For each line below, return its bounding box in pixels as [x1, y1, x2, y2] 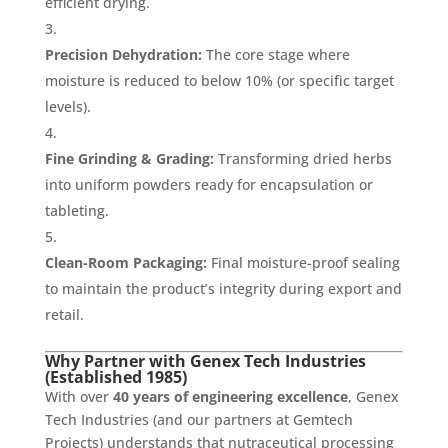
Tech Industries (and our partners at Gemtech [44, 409, 353, 429]
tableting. [44, 200, 109, 220]
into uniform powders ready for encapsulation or [44, 174, 373, 194]
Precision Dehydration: [44, 44, 202, 64]
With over [44, 386, 113, 406]
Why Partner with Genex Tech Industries [44, 349, 366, 372]
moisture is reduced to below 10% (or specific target [44, 70, 394, 90]
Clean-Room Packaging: [44, 252, 207, 272]
